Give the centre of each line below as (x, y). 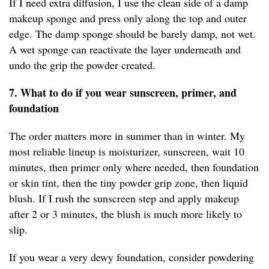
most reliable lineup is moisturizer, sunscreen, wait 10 (127, 152)
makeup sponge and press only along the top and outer (128, 18)
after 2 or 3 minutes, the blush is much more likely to (125, 214)
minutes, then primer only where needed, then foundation (134, 167)
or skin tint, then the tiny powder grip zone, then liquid (128, 183)
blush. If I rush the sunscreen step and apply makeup (124, 198)
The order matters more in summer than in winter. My (127, 136)
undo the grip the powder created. (82, 65)
